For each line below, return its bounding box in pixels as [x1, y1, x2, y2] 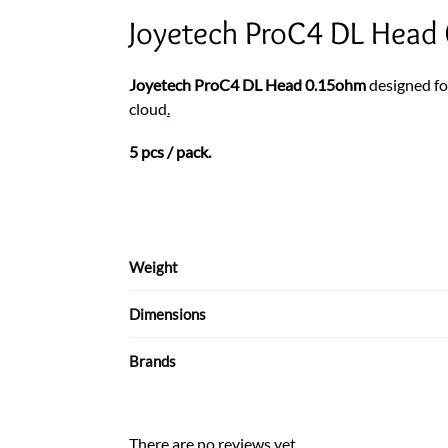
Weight [129, 257, 178, 276]
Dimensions [129, 304, 206, 323]
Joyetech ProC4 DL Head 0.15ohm [128, 74, 366, 94]
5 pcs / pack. [128, 142, 211, 162]
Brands [129, 351, 176, 370]
